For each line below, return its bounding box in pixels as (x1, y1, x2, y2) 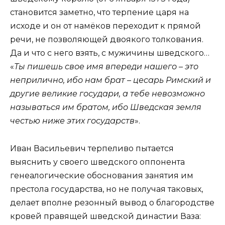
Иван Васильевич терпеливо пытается (10, 143, 174, 153)
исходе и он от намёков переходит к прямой (10, 21, 201, 31)
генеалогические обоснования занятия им (10, 170, 193, 180)
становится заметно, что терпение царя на (10, 8, 189, 18)
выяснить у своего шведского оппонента (10, 157, 185, 167)
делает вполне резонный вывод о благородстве (10, 197, 214, 207)
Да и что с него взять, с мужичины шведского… (10, 48, 209, 58)
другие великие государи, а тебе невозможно (10, 89, 205, 99)
